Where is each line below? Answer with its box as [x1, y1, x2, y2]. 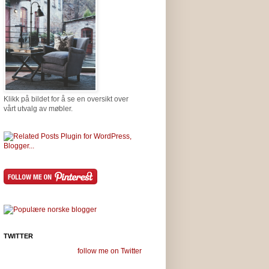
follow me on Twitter [77, 246, 142, 255]
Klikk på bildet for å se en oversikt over [4, 94, 128, 103]
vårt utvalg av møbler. [4, 104, 73, 113]
